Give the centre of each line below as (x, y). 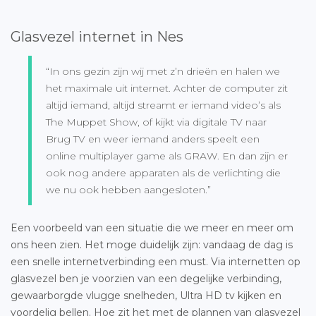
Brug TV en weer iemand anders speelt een (153, 139)
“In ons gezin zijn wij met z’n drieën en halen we (163, 71)
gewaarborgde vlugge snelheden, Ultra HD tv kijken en (146, 295)
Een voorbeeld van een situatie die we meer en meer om (152, 227)
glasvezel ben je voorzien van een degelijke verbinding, (146, 278)
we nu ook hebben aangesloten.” (128, 189)
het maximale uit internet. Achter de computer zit (167, 88)
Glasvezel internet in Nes (97, 36)
